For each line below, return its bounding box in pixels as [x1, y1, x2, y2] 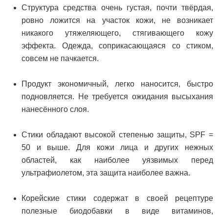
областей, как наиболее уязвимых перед [22, 156, 213, 165]
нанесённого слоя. [22, 105, 89, 114]
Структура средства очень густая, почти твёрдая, [22, 3, 213, 12]
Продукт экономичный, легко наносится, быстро [22, 80, 213, 88]
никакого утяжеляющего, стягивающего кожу [22, 29, 213, 38]
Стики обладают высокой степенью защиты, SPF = [22, 131, 213, 139]
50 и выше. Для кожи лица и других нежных [22, 143, 213, 152]
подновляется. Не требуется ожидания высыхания [22, 92, 213, 101]
